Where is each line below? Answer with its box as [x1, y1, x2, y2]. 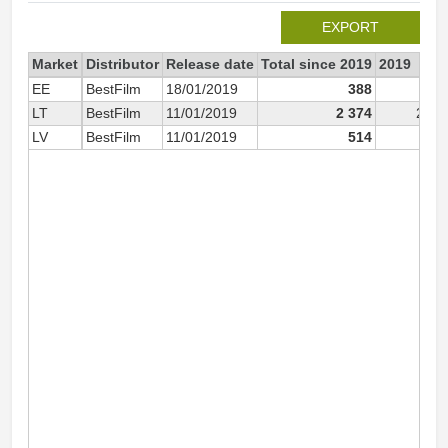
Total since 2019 [261, 56, 372, 72]
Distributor [86, 56, 159, 72]
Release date [166, 56, 254, 72]
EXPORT [322, 19, 379, 35]
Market [32, 56, 78, 72]
